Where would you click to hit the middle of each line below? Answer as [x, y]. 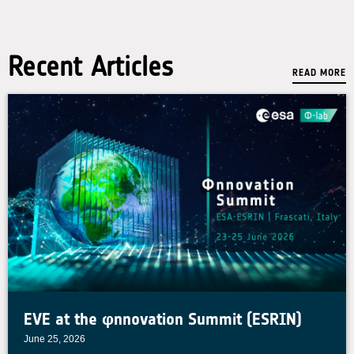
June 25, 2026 [55, 339]
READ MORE [319, 73]
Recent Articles [90, 66]
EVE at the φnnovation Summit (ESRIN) [163, 319]
